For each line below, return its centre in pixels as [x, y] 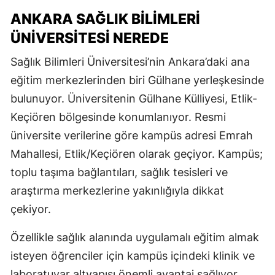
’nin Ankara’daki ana [199, 61]
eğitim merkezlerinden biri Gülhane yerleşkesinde [137, 80]
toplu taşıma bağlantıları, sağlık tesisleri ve [119, 172]
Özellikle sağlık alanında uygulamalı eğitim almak [135, 237]
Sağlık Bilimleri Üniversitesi [79, 61]
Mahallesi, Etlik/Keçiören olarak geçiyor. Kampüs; [137, 153]
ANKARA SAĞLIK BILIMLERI [105, 19]
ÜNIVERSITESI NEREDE [90, 38]
